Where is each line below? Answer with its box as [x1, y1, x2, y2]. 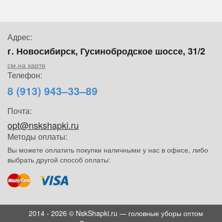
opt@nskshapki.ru [7, 118, 79, 131]
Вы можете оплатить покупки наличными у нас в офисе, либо [7, 144, 208, 155]
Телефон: [7, 69, 42, 81]
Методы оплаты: [7, 130, 67, 142]
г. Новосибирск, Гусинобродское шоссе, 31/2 [7, 44, 205, 57]
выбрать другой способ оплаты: [7, 154, 111, 165]
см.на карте [7, 59, 46, 70]
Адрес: [7, 31, 32, 43]
